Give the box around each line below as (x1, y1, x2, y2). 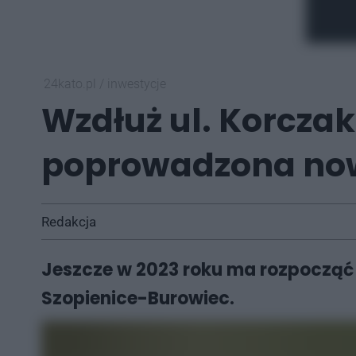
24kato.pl (44, 76, 99, 91)
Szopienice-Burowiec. (41, 286, 234, 311)
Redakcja (41, 214, 96, 230)
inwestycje (107, 76, 166, 91)
